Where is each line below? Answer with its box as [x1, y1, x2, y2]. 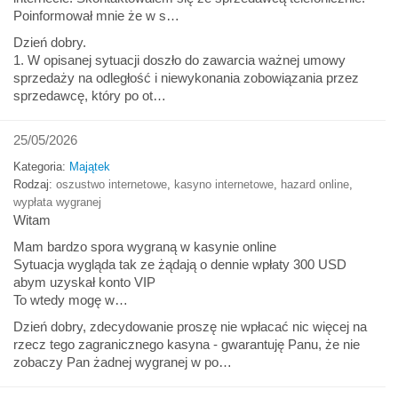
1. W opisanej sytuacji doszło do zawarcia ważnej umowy [13, 52, 346, 68]
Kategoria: [13, 159, 69, 173]
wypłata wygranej [13, 195, 101, 209]
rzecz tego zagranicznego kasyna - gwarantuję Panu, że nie [13, 336, 360, 352]
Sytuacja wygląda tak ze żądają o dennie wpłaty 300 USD [13, 256, 346, 272]
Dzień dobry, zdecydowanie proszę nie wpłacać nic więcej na [13, 318, 367, 334]
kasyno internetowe [174, 177, 274, 191]
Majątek [69, 159, 110, 173]
